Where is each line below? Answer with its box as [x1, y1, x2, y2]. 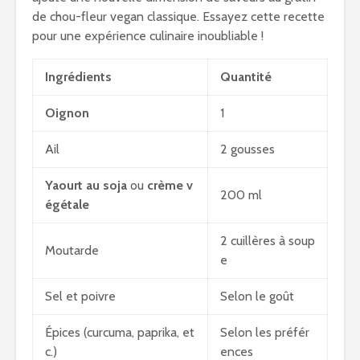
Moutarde [45, 243, 99, 258]
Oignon [45, 105, 89, 121]
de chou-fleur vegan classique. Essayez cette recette [32, 9, 325, 24]
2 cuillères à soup [220, 233, 315, 248]
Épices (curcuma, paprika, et [45, 325, 194, 340]
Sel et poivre [45, 288, 116, 304]
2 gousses [220, 141, 275, 157]
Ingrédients [45, 69, 112, 84]
